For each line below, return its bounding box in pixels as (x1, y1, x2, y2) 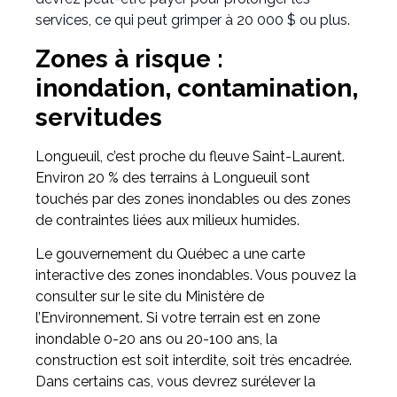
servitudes (35, 102, 162, 132)
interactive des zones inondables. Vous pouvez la (35, 267, 356, 284)
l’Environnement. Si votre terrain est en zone (35, 309, 320, 327)
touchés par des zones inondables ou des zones (35, 190, 351, 207)
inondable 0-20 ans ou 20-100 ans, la (35, 331, 277, 348)
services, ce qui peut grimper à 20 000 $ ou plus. (35, 12, 350, 29)
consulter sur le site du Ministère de (35, 288, 264, 306)
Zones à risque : (35, 43, 223, 74)
